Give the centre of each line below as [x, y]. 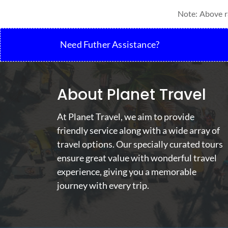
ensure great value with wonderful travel [137, 158]
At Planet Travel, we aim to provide [126, 116]
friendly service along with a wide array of [138, 130]
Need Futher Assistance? [110, 44]
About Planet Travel [132, 94]
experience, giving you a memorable [127, 171]
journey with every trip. [103, 185]
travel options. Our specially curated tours [140, 144]
